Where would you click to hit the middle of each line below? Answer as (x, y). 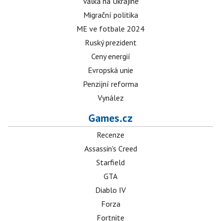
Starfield (110, 162)
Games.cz (110, 118)
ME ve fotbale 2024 (110, 29)
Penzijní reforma (110, 84)
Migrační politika (110, 15)
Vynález (110, 98)
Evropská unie (110, 70)
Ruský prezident (110, 42)
